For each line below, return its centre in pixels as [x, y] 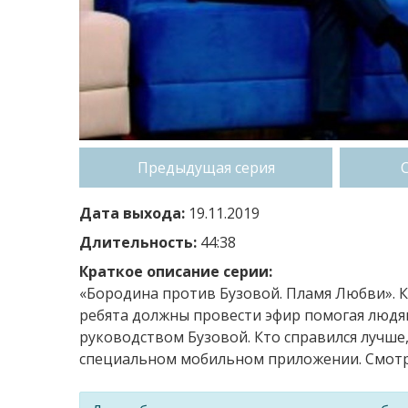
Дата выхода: [132, 213]
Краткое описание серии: [176, 271]
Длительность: [138, 242]
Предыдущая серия [206, 167]
